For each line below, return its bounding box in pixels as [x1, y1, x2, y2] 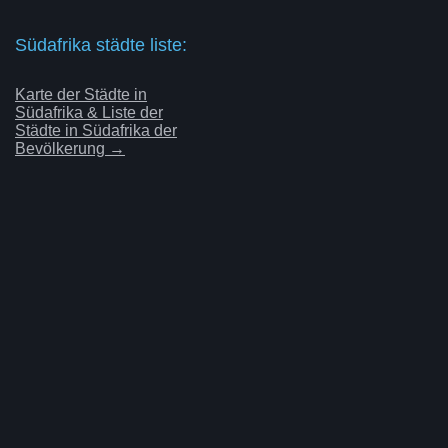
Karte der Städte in [15, 85, 147, 103]
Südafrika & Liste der [15, 103, 163, 121]
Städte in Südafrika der [15, 121, 177, 139]
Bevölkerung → [15, 139, 125, 157]
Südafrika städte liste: [15, 34, 187, 55]
